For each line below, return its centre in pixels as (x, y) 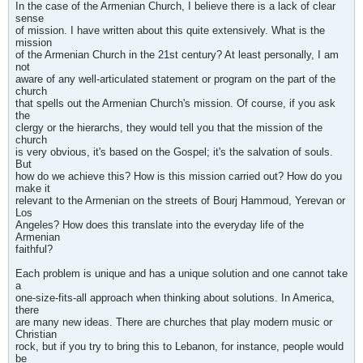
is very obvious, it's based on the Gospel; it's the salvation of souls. (174, 152)
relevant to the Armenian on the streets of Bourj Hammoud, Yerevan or (180, 201)
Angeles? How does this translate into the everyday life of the (160, 225)
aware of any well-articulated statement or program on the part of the (175, 79)
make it (33, 188)
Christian (36, 334)
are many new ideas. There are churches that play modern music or (174, 322)
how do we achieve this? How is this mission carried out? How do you (179, 176)
